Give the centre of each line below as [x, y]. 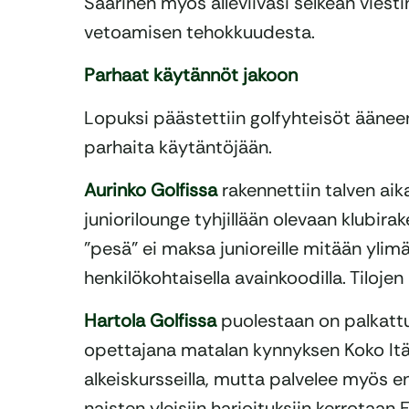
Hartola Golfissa [150, 321]
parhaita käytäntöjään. [178, 147]
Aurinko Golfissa [151, 190]
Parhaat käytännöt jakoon [191, 75]
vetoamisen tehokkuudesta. [199, 32]
